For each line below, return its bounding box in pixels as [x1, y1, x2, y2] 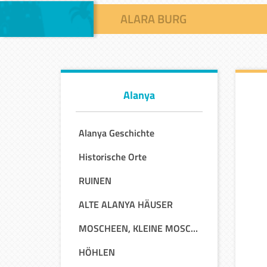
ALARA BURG [120, 10, 187, 28]
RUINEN [79, 173, 111, 188]
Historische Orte [79, 150, 147, 164]
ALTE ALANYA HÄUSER [79, 197, 173, 212]
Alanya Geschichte [79, 126, 154, 140]
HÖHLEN [79, 245, 115, 259]
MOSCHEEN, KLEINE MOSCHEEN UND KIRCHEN [191, 221, 198, 235]
